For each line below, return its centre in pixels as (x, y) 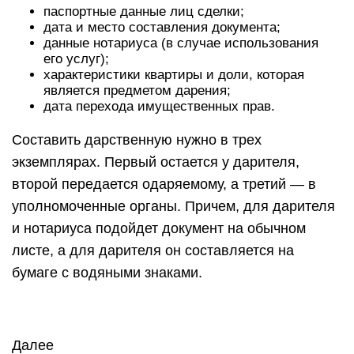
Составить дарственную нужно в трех (137, 140)
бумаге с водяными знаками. (107, 273)
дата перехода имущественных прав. (159, 106)
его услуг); (76, 59)
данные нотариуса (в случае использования (181, 43)
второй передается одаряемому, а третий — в (164, 184)
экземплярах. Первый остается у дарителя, (156, 162)
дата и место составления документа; (162, 27)
